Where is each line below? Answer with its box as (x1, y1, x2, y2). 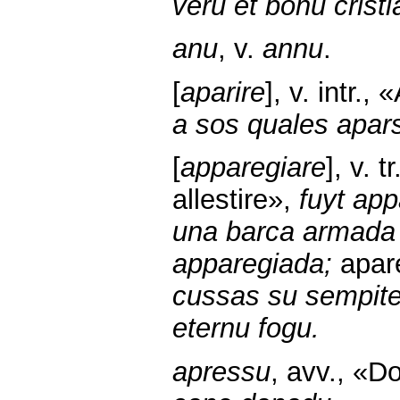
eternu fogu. (172, 312, 320, 345)
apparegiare (180, 152, 326, 184)
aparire (180, 76, 265, 108)
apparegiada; (172, 248, 332, 280)
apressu (172, 356, 271, 387)
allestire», (172, 184, 299, 216)
